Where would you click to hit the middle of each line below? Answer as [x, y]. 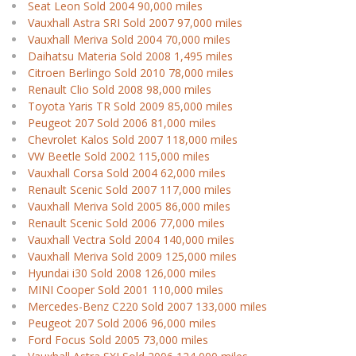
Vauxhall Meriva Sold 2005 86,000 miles [129, 206]
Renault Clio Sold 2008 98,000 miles [120, 89]
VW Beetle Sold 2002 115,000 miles [119, 156]
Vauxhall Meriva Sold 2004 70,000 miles [129, 39]
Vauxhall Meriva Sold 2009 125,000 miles [132, 256]
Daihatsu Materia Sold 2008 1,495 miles [130, 56]
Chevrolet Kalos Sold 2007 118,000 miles [133, 139]
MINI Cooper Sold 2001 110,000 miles [126, 290]
